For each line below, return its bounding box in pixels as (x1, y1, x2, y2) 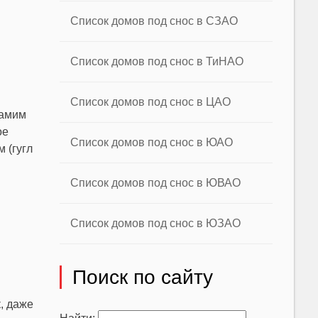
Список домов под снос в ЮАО (70, 136, 234, 148)
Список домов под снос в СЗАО (70, 15, 238, 27)
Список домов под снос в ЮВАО (70, 177, 241, 189)
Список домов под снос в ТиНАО (70, 55, 244, 67)
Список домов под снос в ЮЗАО (70, 217, 241, 229)
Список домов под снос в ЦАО (70, 96, 231, 108)
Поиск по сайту (72, 266, 214, 288)
